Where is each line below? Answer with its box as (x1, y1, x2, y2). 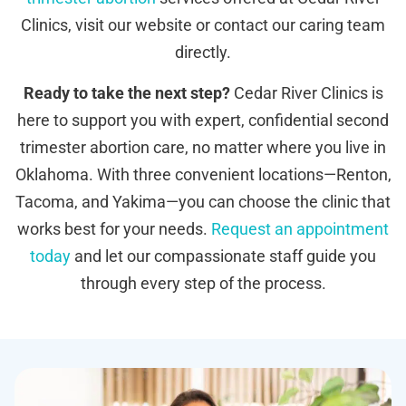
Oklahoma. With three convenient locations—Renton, (14, 164, 391, 184)
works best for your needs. (17, 218, 211, 238)
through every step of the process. (80, 273, 326, 293)
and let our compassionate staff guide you (71, 246, 376, 266)
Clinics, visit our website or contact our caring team (21, 15, 385, 35)
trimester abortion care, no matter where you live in (20, 137, 386, 157)
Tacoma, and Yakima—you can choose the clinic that (15, 191, 391, 211)
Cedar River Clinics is (229, 82, 383, 102)
